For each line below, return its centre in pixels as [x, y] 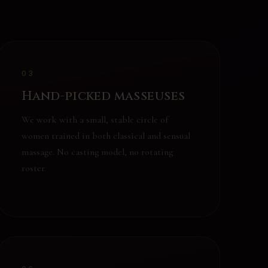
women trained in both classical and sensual [106, 136]
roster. [33, 168]
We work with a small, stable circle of [95, 120]
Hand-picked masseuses [103, 96]
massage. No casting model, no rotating [97, 152]
